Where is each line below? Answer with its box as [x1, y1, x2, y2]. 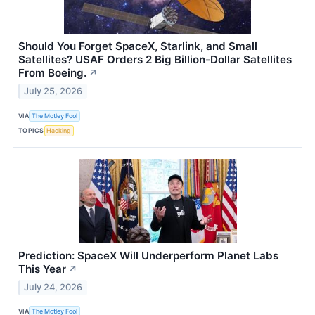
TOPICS [18, 126, 44, 134]
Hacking [46, 126, 72, 134]
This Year [18, 262, 66, 276]
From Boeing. [18, 66, 86, 80]
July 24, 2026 [24, 281, 83, 292]
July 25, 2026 [24, 86, 83, 97]
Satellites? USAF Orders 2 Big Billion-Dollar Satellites [18, 53, 292, 67]
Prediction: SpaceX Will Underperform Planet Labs [18, 249, 278, 263]
